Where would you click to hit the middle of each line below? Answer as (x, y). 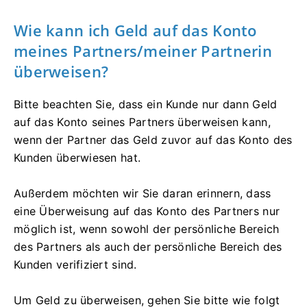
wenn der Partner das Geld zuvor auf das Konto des (153, 140)
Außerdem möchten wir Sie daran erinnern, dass (143, 194)
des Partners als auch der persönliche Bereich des (148, 247)
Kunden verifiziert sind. (75, 265)
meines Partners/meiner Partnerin (143, 51)
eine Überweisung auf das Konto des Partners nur (147, 211)
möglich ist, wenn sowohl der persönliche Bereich (147, 229)
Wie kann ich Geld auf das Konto (135, 30)
